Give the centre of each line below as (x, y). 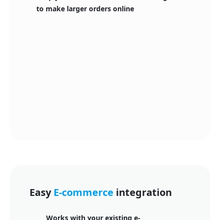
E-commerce (83, 192)
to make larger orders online (85, 9)
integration (143, 192)
